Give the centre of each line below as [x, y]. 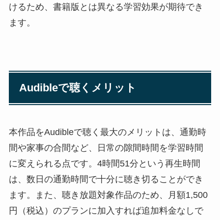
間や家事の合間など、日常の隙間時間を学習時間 [106, 148]
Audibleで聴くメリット [78, 88]
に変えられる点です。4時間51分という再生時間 [104, 163]
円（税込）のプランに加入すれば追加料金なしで [106, 210]
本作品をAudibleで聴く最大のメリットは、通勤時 [107, 132]
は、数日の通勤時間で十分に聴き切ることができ [106, 179]
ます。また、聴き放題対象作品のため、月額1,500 [108, 195]
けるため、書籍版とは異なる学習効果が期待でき [106, 7]
